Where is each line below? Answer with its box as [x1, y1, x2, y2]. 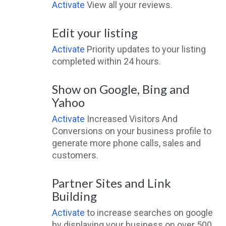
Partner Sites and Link [51, 176, 171, 191]
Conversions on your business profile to [51, 126, 211, 137]
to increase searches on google [84, 207, 213, 218]
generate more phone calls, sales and [51, 138, 201, 149]
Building [51, 189, 97, 204]
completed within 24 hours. [51, 56, 161, 67]
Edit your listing [51, 25, 138, 40]
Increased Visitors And [84, 114, 178, 125]
